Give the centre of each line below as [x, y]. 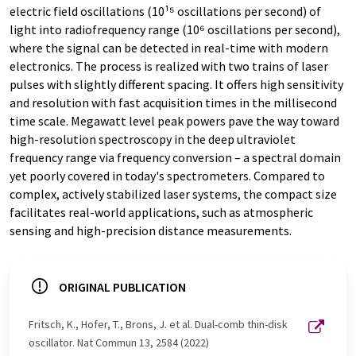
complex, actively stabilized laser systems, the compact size [173, 194]
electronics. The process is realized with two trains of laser [169, 66]
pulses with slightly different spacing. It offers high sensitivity [176, 85]
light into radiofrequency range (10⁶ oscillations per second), [175, 30]
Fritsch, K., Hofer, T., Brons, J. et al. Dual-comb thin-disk [158, 325]
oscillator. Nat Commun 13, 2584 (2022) [119, 343]
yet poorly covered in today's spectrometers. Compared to [167, 176]
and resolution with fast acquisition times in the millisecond [173, 103]
